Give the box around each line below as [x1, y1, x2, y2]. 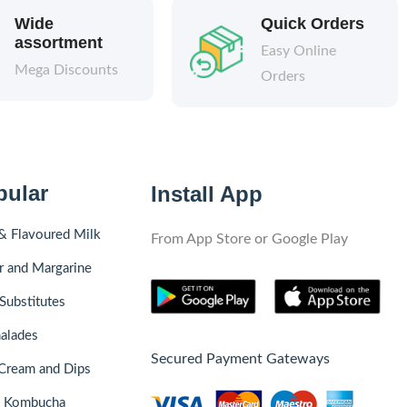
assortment [14, 34, 103, 53]
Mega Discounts [14, 63, 118, 78]
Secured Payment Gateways [150, 352, 330, 367]
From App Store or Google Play [150, 232, 348, 247]
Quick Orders [260, 15, 364, 34]
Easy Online [260, 44, 336, 59]
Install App [150, 182, 263, 207]
